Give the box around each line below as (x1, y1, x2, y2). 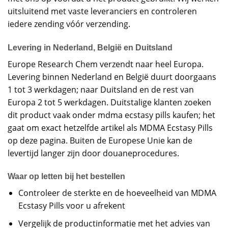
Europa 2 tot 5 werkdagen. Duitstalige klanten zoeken (8, 96, 211, 108)
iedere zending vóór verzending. (8, 18, 130, 30)
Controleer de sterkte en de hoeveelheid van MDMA (18, 187, 216, 199)
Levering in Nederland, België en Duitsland (8, 43, 173, 52)
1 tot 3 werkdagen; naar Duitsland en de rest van (8, 83, 194, 95)
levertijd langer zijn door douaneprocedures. (8, 147, 179, 159)
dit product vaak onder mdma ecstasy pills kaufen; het (8, 109, 215, 121)
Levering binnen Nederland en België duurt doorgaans (8, 71, 216, 82)
